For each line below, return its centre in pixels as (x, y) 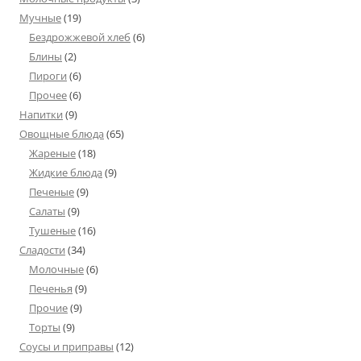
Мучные (40, 18)
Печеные (52, 192)
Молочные (56, 269)
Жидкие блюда (66, 172)
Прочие (48, 308)
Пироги (48, 76)
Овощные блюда (62, 134)
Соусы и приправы (66, 346)
